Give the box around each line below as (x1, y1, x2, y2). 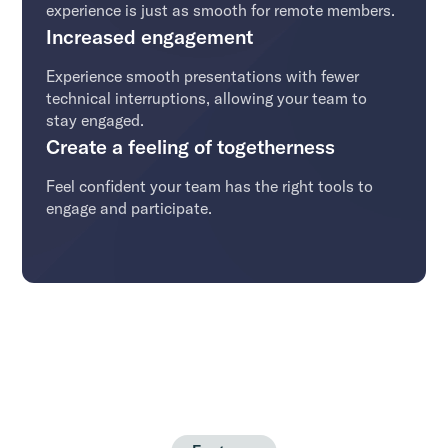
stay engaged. (46, 109, 145, 130)
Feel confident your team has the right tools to (46, 175, 374, 196)
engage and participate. (46, 197, 213, 218)
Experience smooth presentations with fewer (46, 65, 360, 86)
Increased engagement (46, 23, 254, 49)
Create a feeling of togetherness (46, 133, 336, 159)
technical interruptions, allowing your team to (46, 87, 368, 108)
